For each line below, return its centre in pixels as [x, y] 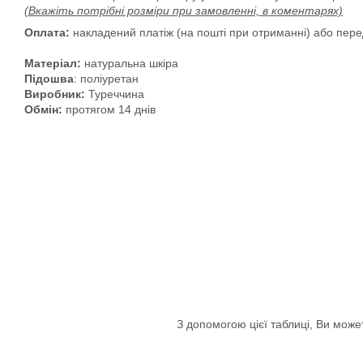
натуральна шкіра [130, 63]
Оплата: [49, 32]
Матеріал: [53, 63]
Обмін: [43, 109]
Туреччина [116, 94]
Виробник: [56, 94]
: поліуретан [106, 79]
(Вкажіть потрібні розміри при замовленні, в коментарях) [184, 11]
